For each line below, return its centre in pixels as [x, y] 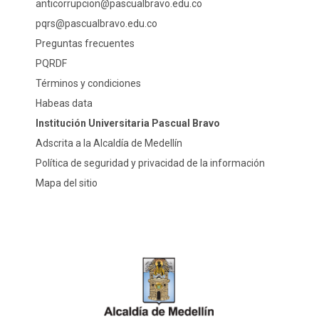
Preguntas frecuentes [85, 43]
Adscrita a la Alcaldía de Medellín [109, 143]
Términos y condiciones [88, 83]
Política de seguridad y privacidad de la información [150, 163]
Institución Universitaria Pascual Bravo [128, 123]
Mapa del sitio [67, 183]
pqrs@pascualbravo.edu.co [96, 23]
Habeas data [64, 103]
